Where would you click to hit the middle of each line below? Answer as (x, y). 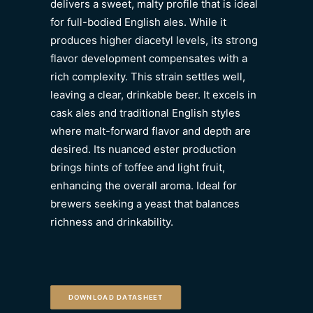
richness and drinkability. (112, 222)
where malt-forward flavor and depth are (151, 131)
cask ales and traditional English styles (145, 113)
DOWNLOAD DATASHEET (116, 297)
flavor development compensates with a (149, 58)
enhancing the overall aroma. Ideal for (144, 185)
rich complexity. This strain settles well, (148, 77)
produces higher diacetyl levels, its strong (154, 40)
